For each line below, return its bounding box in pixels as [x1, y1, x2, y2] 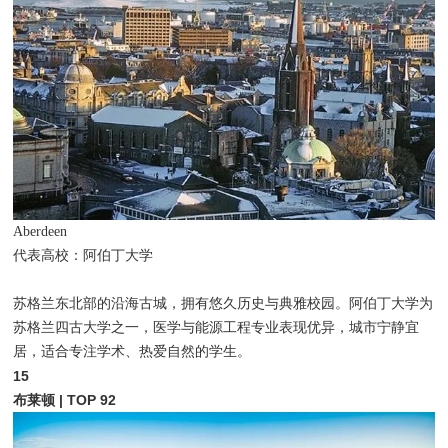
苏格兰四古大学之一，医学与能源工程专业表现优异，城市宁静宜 [13, 319, 420, 335]
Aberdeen [13, 223, 68, 239]
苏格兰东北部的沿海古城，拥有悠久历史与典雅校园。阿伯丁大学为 [13, 295, 434, 311]
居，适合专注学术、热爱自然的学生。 [13, 343, 252, 359]
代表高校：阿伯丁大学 [13, 247, 154, 263]
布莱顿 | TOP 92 [13, 391, 117, 408]
